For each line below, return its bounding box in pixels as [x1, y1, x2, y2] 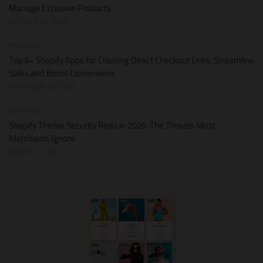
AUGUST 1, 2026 [9, 148, 60, 157]
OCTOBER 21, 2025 [9, 18, 68, 26]
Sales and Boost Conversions [9, 68, 115, 79]
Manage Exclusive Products [9, 3, 111, 14]
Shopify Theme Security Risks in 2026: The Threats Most [9, 120, 215, 131]
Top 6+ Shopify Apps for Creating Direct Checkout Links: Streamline [9, 55, 254, 66]
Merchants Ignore [9, 133, 75, 144]
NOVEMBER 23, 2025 [9, 83, 75, 92]
